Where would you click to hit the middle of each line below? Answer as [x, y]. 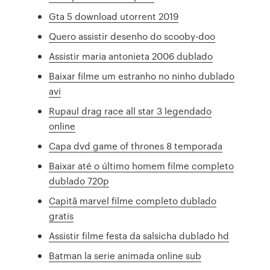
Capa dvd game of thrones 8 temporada [136, 146]
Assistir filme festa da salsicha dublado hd [139, 236]
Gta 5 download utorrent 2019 [114, 16]
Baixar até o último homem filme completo [142, 166]
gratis [61, 216]
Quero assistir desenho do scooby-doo [132, 36]
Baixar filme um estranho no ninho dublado [142, 76]
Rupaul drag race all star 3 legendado [130, 111]
